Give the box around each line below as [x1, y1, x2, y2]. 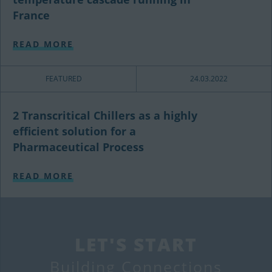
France [13, 8, 50, 23]
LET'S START [75, 232, 197, 257]
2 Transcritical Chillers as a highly [13, 108, 197, 123]
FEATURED [46, 73, 82, 84]
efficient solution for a [13, 124, 136, 139]
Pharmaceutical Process [13, 140, 144, 155]
